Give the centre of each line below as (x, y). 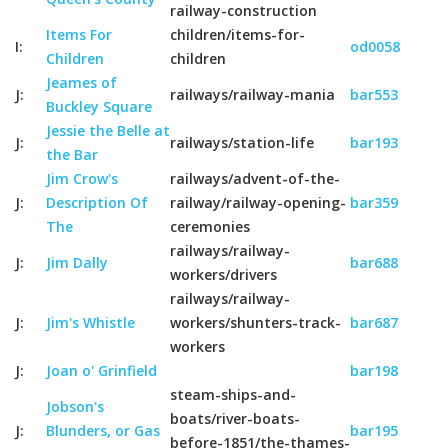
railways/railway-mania (252, 94)
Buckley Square (99, 106)
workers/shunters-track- (255, 322)
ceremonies (210, 226)
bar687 (374, 322)
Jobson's (75, 406)
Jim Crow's (82, 178)
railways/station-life (242, 142)
